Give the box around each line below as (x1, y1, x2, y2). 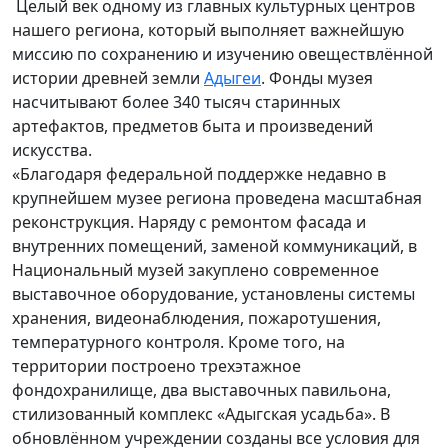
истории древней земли (12, 66, 204, 89)
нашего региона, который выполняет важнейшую (12, 18, 404, 41)
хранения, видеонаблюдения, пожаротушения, (12, 306, 381, 329)
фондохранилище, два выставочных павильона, (12, 378, 391, 401)
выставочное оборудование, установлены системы (12, 282, 415, 305)
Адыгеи (204, 66, 261, 89)
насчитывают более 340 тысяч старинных (12, 90, 340, 113)
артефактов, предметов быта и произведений (12, 114, 373, 137)
